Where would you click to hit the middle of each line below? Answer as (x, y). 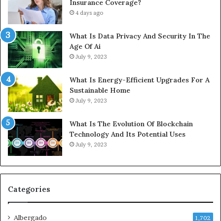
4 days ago (89, 13)
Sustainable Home (100, 90)
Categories (29, 189)
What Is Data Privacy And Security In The (140, 36)
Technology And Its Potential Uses (128, 134)
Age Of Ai (85, 46)
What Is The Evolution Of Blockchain (131, 124)
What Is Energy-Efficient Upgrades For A (140, 80)
